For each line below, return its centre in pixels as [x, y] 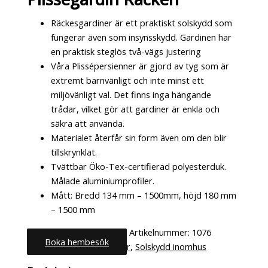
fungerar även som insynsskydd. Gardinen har [141, 37]
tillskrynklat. [74, 152]
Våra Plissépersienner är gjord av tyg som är [140, 66]
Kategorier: [51, 247]
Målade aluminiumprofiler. [103, 180]
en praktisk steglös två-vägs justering [126, 51]
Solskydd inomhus [171, 247]
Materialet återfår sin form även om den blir [139, 137]
